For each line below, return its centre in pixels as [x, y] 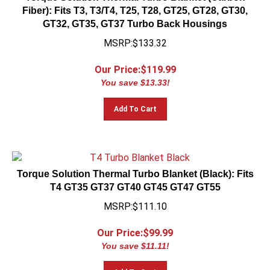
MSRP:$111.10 [135, 201]
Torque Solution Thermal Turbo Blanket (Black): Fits [135, 168]
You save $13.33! [135, 77]
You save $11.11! [135, 240]
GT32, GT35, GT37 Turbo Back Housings [135, 18]
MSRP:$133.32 [135, 38]
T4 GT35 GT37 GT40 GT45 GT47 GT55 [135, 182]
